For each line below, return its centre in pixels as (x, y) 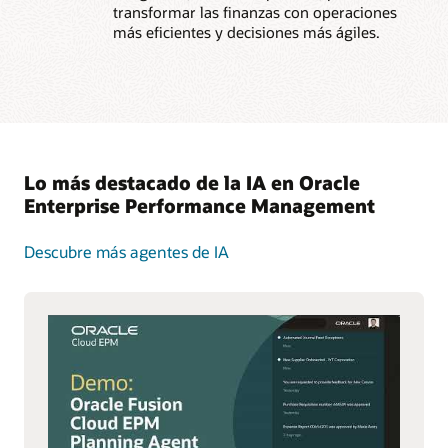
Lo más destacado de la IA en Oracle (192, 182)
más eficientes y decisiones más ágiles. (246, 32)
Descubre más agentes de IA (126, 251)
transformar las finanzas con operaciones (254, 12)
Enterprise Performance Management (199, 205)
